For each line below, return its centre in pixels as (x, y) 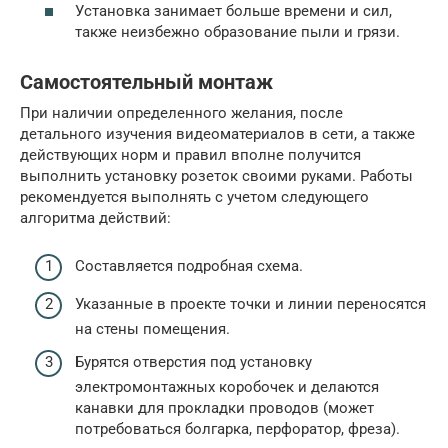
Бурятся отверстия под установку (193, 362)
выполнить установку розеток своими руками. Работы (216, 175)
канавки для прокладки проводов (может (224, 408)
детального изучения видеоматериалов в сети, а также (217, 133)
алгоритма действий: (95, 217)
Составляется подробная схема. (189, 266)
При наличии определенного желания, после (181, 112)
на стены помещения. (152, 328)
